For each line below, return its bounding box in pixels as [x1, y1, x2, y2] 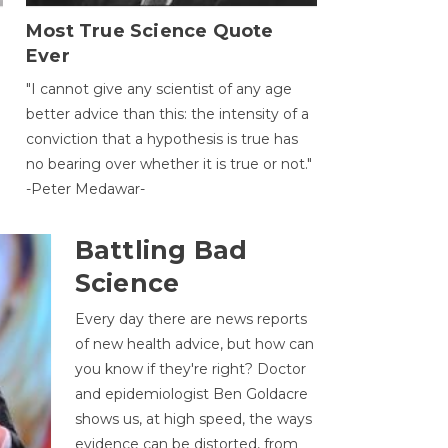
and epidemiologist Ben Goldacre [74, 385, 308, 404]
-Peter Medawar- [25, 180, 145, 199]
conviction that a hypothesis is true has [25, 130, 298, 149]
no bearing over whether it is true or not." [25, 155, 312, 174]
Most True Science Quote [25, 20, 274, 43]
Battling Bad [74, 235, 248, 266]
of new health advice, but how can [74, 335, 314, 354]
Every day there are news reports [74, 310, 307, 329]
